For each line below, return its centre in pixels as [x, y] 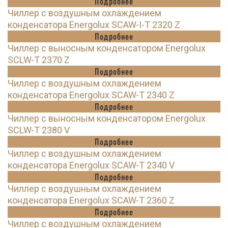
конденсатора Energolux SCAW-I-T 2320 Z [94, 25]
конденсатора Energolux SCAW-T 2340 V [91, 165]
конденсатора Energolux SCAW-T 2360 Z [91, 201]
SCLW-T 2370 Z [39, 60]
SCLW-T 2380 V [39, 130]
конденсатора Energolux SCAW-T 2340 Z [91, 95]
